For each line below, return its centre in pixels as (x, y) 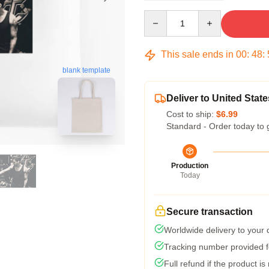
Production (190, 166)
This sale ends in (197, 54)
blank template (86, 71)
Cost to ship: (191, 114)
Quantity (159, 16)
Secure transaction (210, 212)
